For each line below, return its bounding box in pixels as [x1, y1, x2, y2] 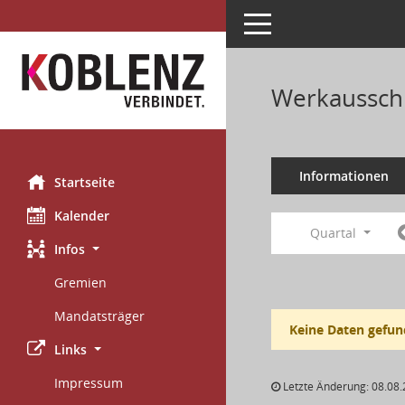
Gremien [54, 274, 107, 291]
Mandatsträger [54, 307, 145, 325]
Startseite [54, 174, 115, 191]
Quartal [310, 224, 361, 241]
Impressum [54, 374, 123, 391]
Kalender [54, 207, 109, 224]
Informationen [298, 167, 389, 184]
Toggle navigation [243, 14, 350, 31]
